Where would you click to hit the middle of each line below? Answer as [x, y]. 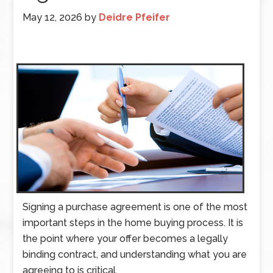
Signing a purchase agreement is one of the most [135, 207]
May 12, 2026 [53, 17]
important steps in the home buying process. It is [133, 222]
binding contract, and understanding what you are [135, 254]
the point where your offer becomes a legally [126, 238]
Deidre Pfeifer [135, 17]
